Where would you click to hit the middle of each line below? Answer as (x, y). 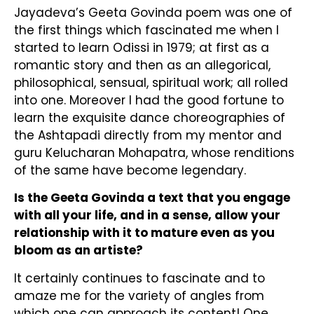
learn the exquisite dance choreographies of (150, 117)
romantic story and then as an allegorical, (142, 65)
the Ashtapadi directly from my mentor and (148, 135)
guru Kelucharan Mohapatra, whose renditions (154, 152)
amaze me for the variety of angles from (139, 295)
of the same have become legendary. (130, 170)
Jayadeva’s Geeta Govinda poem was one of (153, 12)
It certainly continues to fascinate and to (139, 278)
